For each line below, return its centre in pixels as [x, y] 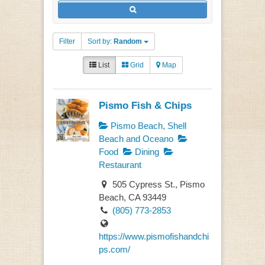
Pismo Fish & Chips [145, 105]
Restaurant [120, 165]
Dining [146, 152]
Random [128, 41]
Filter [67, 41]
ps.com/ [114, 249]
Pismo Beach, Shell [147, 126]
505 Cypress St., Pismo [157, 184]
